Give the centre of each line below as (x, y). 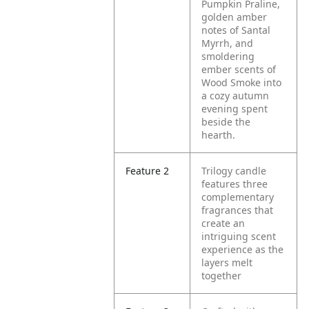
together (222, 276)
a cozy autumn (236, 96)
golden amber (235, 17)
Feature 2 (148, 171)
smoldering (228, 56)
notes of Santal (236, 30)
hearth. (219, 135)
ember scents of (239, 69)
